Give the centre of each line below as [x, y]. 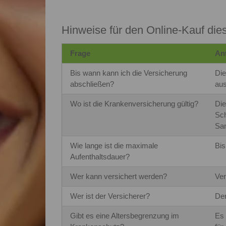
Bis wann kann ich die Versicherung [128, 73]
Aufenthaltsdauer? [100, 156]
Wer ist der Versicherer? [110, 196]
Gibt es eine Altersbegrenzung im [124, 215]
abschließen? [92, 84]
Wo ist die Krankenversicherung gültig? [134, 103]
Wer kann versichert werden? [118, 176]
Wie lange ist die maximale [114, 145]
